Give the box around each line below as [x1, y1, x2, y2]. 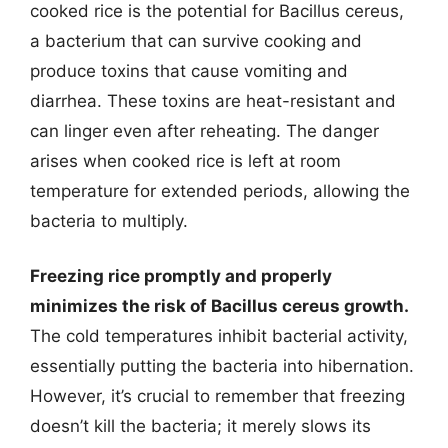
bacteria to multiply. [30, 210, 188, 231]
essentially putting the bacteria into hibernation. [30, 356, 414, 376]
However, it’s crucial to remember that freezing [30, 386, 405, 406]
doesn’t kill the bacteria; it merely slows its [30, 416, 371, 436]
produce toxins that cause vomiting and [30, 60, 348, 81]
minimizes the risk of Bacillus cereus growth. [30, 296, 409, 316]
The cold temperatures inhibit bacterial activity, [30, 326, 408, 346]
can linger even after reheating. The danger [30, 120, 379, 141]
